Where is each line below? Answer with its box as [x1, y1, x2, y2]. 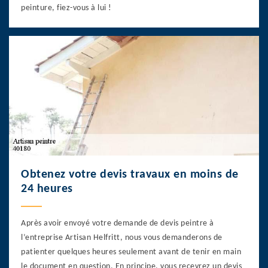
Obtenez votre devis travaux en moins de [21, 168, 239, 181]
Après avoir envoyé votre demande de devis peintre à [21, 218, 214, 228]
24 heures [21, 182, 73, 195]
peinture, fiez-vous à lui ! [21, 3, 112, 13]
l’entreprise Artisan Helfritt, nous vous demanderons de [21, 233, 223, 242]
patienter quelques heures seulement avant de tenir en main [21, 247, 241, 257]
